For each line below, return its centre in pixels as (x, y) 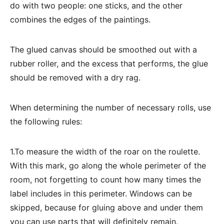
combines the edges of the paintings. (80, 19)
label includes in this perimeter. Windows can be (101, 193)
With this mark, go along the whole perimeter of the (108, 165)
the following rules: (46, 121)
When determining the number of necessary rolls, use (110, 107)
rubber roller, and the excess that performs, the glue (109, 63)
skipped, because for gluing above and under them (106, 207)
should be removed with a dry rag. (75, 77)
